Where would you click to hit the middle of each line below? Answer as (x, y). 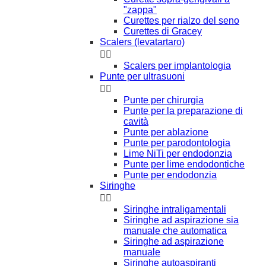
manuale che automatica (175, 230)
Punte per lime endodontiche (184, 164)
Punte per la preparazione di (183, 110)
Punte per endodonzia (170, 175)
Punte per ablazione (166, 132)
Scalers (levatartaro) (142, 42)
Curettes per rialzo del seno (181, 20)
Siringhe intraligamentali (175, 209)
